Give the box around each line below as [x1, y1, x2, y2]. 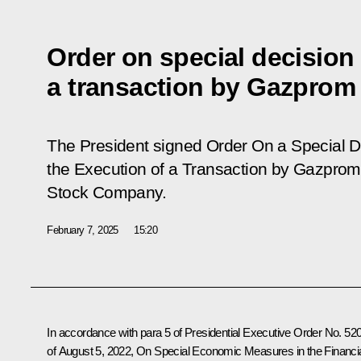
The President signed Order [47, 135, 252, 156]
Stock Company [47, 182, 162, 202]
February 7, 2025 [47, 223, 118, 236]
